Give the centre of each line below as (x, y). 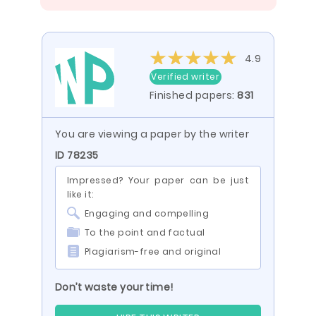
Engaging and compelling (147, 213)
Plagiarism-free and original (153, 251)
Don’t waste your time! (114, 287)
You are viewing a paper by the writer (152, 134)
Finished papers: (193, 95)
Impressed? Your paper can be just (158, 180)
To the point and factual (145, 232)
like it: (80, 194)
